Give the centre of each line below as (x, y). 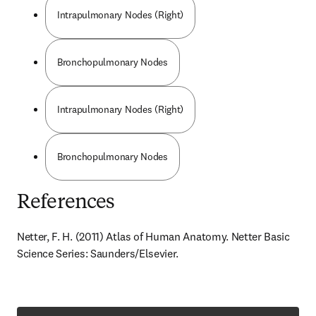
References (66, 203)
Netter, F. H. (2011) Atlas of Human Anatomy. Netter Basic (153, 236)
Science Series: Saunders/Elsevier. (98, 253)
